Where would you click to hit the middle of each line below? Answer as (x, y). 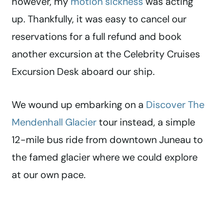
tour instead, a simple (146, 122)
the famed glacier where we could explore (105, 157)
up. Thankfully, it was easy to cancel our (99, 19)
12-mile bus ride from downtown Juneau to (107, 140)
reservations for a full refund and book (97, 37)
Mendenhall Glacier (54, 122)
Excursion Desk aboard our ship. (83, 72)
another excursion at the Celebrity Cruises (106, 54)
